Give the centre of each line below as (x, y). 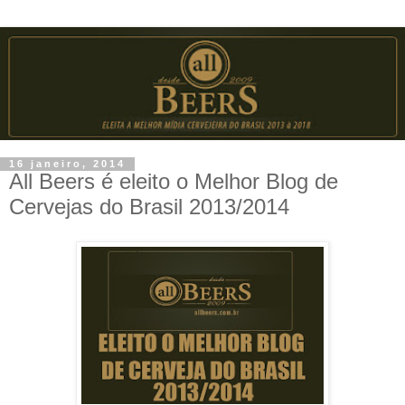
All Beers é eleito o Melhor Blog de (174, 182)
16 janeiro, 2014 (67, 164)
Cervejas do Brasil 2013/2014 (149, 207)
